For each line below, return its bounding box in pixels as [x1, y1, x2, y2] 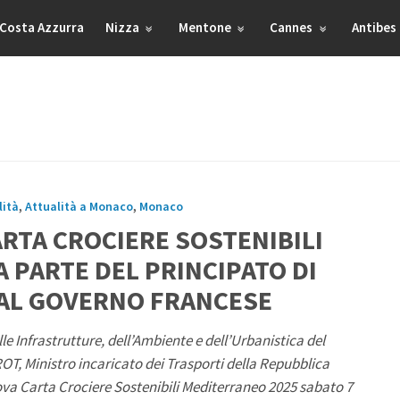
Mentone [178, 19, 234, 36]
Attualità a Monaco [25, 198, 133, 214]
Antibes [352, 19, 397, 36]
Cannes [270, 19, 316, 36]
